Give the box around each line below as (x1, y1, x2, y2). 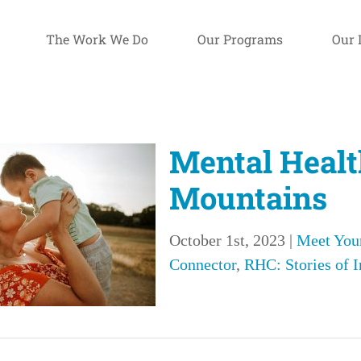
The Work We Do (46, 31, 148, 48)
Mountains (169, 177, 327, 218)
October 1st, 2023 (169, 231, 285, 249)
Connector (169, 255, 236, 273)
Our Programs (197, 31, 283, 48)
